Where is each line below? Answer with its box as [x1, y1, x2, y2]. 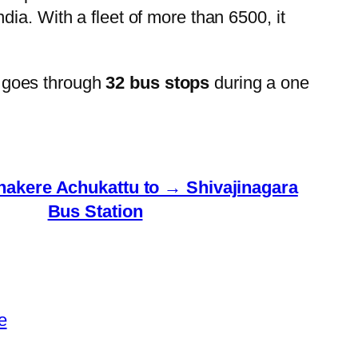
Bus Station [47, 201, 143, 221]
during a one [209, 72, 309, 93]
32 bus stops [105, 72, 210, 93]
